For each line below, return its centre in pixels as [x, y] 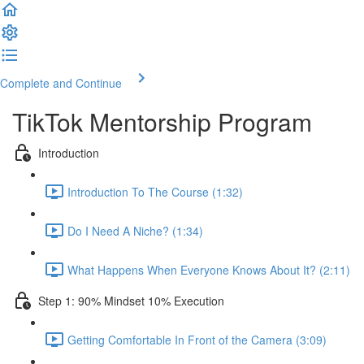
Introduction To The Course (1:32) [155, 191]
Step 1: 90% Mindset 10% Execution [131, 300]
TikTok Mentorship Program [162, 121]
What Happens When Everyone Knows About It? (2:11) [209, 269]
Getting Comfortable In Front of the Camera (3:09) [197, 339]
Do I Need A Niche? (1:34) [135, 230]
